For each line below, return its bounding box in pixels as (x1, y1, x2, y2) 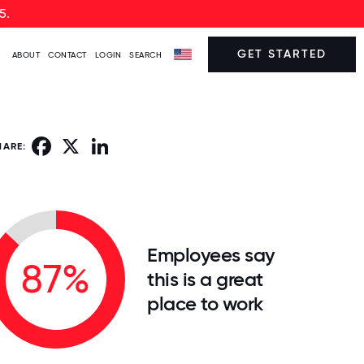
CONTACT (48, 50, 87, 59)
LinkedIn (112, 136, 151, 147)
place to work (147, 292, 263, 315)
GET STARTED (237, 46, 327, 61)
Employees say (147, 243, 275, 266)
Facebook (54, 136, 99, 147)
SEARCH (129, 50, 162, 59)
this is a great (147, 267, 263, 291)
